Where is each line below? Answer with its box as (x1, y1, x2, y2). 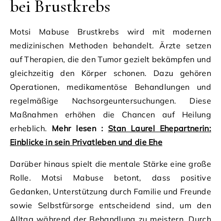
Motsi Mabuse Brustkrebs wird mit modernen (10, 26, 211, 37)
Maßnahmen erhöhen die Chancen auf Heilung (10, 109, 211, 119)
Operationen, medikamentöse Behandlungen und (10, 81, 211, 92)
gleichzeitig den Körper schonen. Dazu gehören (10, 68, 211, 78)
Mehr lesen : (52, 123, 104, 133)
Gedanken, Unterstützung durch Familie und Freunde (10, 186, 211, 196)
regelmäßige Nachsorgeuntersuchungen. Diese (10, 95, 211, 106)
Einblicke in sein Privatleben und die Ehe (10, 137, 163, 147)
